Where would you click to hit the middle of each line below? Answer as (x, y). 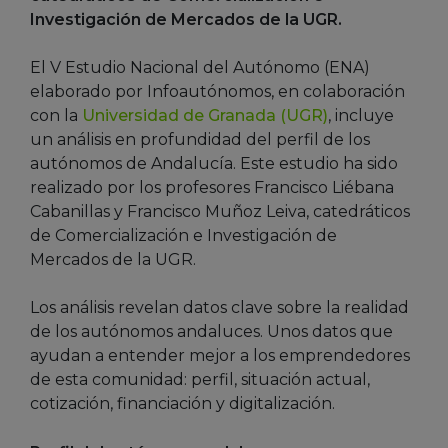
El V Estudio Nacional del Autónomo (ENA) (200, 67)
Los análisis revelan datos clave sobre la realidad (219, 307)
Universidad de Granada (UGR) (205, 115)
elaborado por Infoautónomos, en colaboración (217, 91)
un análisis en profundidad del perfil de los (200, 139)
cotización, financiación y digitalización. (182, 403)
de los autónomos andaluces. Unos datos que (211, 331)
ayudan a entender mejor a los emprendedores (220, 355)
